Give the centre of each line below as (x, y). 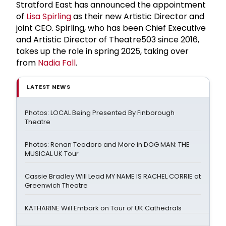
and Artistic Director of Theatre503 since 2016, (108, 39)
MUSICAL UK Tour (52, 153)
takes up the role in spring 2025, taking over (102, 51)
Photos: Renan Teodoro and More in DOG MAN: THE (107, 144)
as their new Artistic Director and (138, 16)
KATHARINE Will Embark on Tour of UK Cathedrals (103, 208)
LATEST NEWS (49, 87)
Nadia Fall (57, 63)
